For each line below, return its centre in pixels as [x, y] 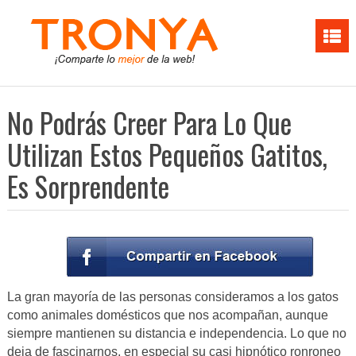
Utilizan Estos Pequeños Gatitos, [167, 154]
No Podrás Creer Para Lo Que [149, 122]
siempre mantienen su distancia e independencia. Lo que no [176, 334]
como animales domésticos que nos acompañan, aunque [167, 315]
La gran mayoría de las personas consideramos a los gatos [172, 297]
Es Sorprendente [88, 186]
